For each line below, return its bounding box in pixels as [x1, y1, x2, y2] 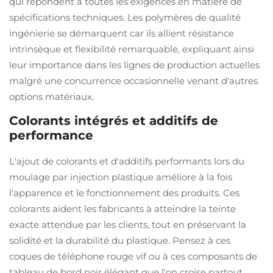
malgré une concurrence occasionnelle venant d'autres [9, 75, 258, 87]
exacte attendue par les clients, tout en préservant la [9, 219, 246, 230]
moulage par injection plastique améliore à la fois [9, 171, 232, 183]
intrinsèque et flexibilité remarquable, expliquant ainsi [9, 43, 254, 55]
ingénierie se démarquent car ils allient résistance [9, 27, 234, 39]
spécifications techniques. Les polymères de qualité [9, 12, 241, 23]
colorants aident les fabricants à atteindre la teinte [9, 203, 236, 214]
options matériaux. [9, 91, 94, 102]
